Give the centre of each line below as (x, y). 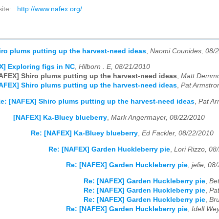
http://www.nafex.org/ (49, 9)
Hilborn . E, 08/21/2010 (114, 67)
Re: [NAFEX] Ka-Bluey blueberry (84, 133)
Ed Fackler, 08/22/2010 (178, 133)
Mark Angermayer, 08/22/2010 (158, 117)
